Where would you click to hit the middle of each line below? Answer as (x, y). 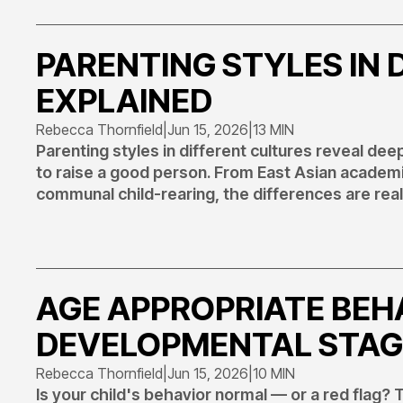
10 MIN (274, 373)
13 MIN (273, 130)
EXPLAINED (124, 101)
